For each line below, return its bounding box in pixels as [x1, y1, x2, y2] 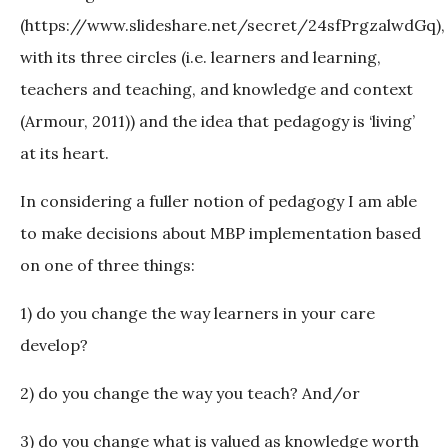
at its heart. [20, 143, 109, 164]
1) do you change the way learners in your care [20, 303, 375, 324]
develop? [20, 335, 88, 356]
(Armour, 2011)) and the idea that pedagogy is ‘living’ [20, 111, 415, 132]
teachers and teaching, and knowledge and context [20, 79, 413, 100]
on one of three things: [20, 255, 195, 276]
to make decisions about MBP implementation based [20, 223, 421, 244]
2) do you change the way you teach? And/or [20, 383, 360, 404]
